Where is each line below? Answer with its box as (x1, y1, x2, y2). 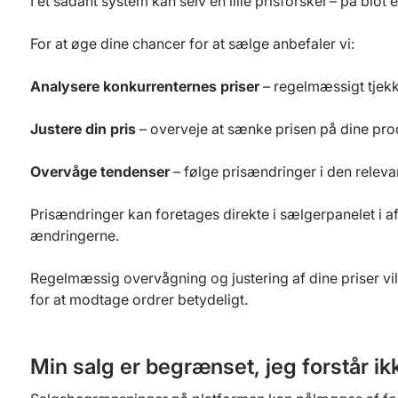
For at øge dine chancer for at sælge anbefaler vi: (30, 35, 354, 52)
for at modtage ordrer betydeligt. (30, 291, 248, 308)
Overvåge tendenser (30, 163, 170, 180)
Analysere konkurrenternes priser (30, 77, 259, 95)
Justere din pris (30, 120, 136, 138)
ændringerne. (30, 227, 119, 244)
